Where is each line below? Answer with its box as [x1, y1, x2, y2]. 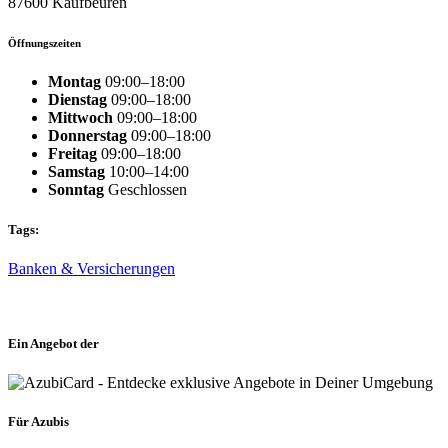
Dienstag [48, 91, 107, 109]
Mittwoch [48, 109, 113, 127]
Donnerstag [48, 127, 127, 145]
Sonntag [48, 181, 104, 199]
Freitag [48, 145, 97, 163]
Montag [48, 73, 101, 91]
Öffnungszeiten [8, 36, 81, 49]
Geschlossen [104, 181, 187, 199]
